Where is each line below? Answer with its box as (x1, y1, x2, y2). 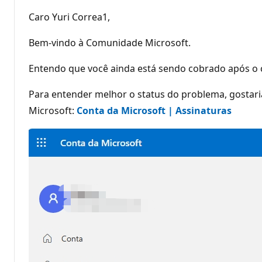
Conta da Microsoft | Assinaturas (77, 104, 232, 117)
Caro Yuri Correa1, (29, 10, 110, 23)
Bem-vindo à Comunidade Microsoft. (29, 36, 191, 49)
